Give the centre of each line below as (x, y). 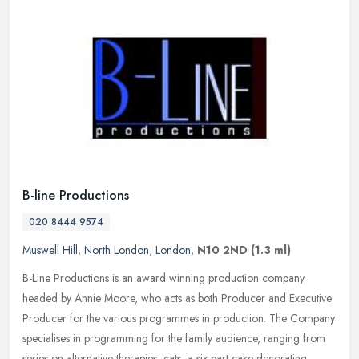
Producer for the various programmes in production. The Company (179, 319)
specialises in (52, 339)
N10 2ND (222, 250)
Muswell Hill (50, 250)
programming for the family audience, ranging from (205, 339)
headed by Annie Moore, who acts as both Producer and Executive (177, 298)
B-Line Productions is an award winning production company (163, 278)
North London (117, 250)
